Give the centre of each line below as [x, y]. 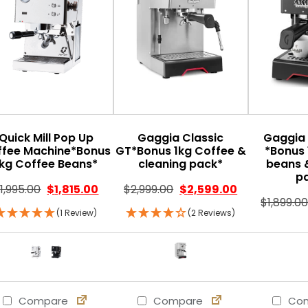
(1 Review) [77, 212]
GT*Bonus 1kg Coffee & [180, 151]
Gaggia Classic [181, 137]
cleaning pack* [181, 164]
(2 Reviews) [212, 212]
